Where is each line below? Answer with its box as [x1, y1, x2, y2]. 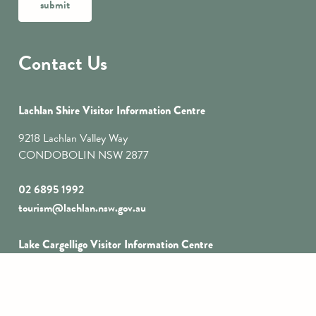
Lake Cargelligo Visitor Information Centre [18, 236, 214, 253]
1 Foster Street [18, 265, 83, 283]
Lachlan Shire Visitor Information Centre [18, 102, 206, 119]
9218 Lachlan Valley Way [18, 130, 128, 147]
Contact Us [18, 48, 108, 78]
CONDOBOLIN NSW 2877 [18, 147, 152, 164]
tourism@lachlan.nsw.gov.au [18, 200, 147, 217]
